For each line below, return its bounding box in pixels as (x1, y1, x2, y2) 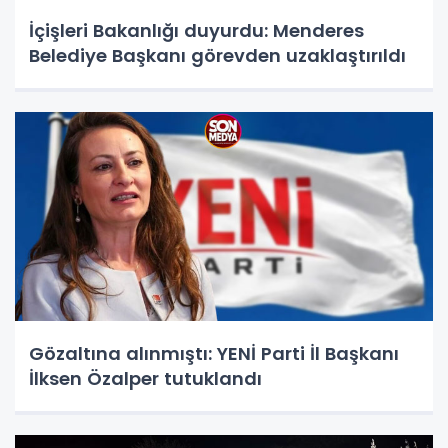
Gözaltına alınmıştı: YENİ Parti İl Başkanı (29, 340, 399, 366)
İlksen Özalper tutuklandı (29, 365, 262, 391)
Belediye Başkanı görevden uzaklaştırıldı (29, 42, 406, 68)
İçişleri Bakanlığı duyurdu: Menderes (29, 17, 364, 43)
